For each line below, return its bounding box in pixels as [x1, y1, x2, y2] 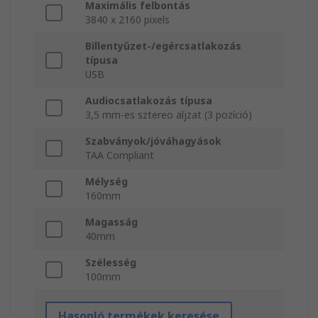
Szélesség [85, 256, 136, 270]
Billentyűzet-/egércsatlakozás [85, 39, 241, 53]
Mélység [85, 175, 128, 189]
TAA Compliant [85, 148, 154, 163]
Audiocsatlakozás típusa [85, 94, 212, 108]
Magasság [85, 215, 138, 229]
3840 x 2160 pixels [85, 13, 170, 27]
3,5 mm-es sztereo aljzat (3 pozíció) [85, 108, 252, 122]
